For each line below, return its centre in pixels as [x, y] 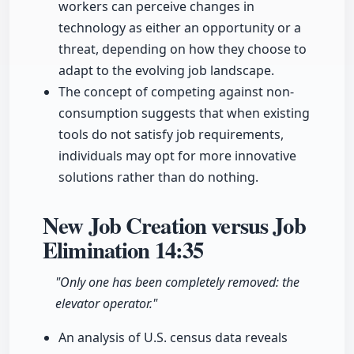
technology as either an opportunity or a [180, 28]
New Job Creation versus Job [174, 226]
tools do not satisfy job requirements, [171, 135]
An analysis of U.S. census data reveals [173, 338]
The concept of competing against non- [176, 92]
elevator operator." [106, 304]
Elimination [99, 250]
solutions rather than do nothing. [158, 177]
